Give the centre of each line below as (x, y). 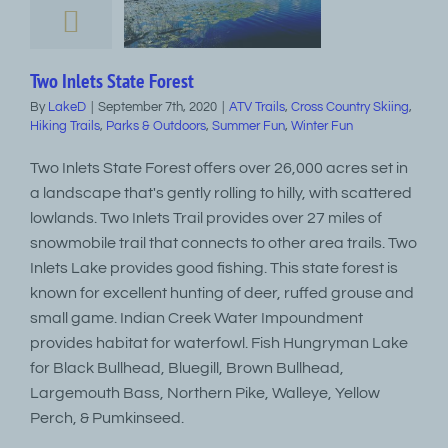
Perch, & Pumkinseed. (107, 418)
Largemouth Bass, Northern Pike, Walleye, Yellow (205, 393)
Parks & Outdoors (156, 126)
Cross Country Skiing (350, 107)
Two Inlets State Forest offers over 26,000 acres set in (219, 168)
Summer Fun (248, 126)
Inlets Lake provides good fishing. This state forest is (214, 268)
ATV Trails (257, 107)
